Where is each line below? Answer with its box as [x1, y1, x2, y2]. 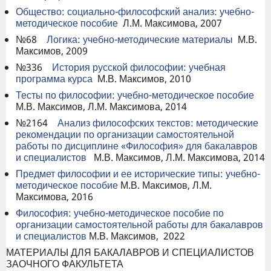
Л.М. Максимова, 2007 [118, 16, 222, 30]
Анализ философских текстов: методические [57, 116, 258, 129]
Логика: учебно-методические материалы [47, 32, 233, 46]
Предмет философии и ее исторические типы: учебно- [16, 166, 260, 180]
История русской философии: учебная [52, 60, 226, 74]
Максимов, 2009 [16, 44, 88, 57]
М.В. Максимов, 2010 [93, 71, 191, 85]
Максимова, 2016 [16, 189, 93, 203]
